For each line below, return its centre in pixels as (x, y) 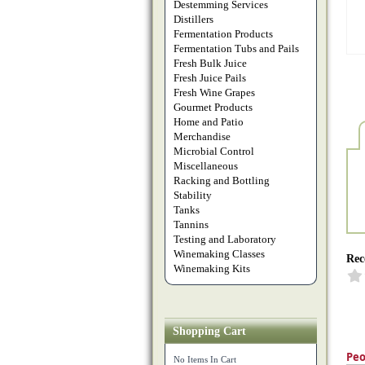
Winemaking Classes (219, 254)
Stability (193, 195)
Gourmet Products (213, 107)
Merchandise (202, 136)
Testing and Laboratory (225, 239)
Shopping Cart (209, 331)
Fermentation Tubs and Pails (236, 48)
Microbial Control (214, 151)
